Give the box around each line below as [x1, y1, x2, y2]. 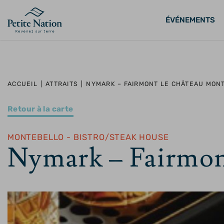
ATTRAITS [45, 80, 78, 87]
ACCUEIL [7, 80, 37, 87]
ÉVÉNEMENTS [165, 15, 215, 24]
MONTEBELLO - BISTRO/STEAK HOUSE [7, 132, 169, 142]
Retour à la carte [7, 104, 73, 113]
